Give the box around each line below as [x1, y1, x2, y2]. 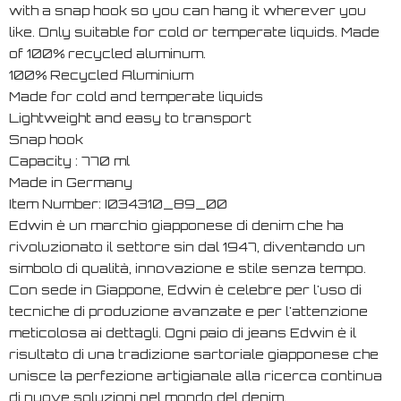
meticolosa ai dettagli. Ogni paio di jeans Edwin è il [9, 324, 356, 340]
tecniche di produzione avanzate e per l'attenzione [9, 303, 368, 319]
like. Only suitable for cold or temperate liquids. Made [9, 23, 380, 39]
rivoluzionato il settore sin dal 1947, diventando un [9, 238, 365, 254]
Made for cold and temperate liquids [9, 88, 263, 104]
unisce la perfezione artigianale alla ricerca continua [9, 367, 382, 383]
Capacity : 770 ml [9, 152, 130, 168]
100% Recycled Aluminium [9, 66, 193, 82]
